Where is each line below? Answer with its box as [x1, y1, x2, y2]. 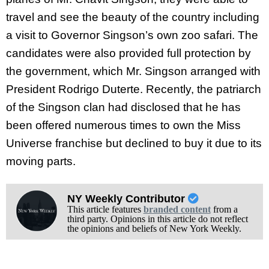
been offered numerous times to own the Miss [6, 118, 241, 131]
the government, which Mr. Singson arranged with [6, 64, 261, 77]
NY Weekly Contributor [67, 193, 188, 205]
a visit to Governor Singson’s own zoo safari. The [6, 28, 258, 41]
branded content [143, 204, 211, 215]
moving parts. [6, 154, 79, 168]
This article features [67, 204, 144, 215]
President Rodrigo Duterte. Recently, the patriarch [6, 82, 261, 95]
